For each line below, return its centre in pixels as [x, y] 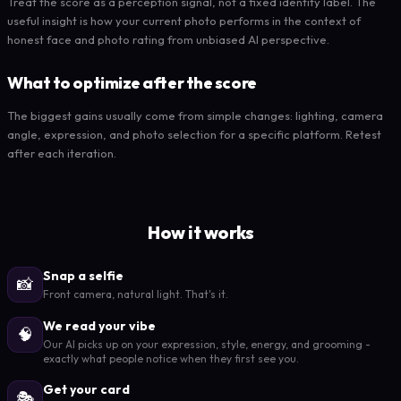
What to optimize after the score [132, 82]
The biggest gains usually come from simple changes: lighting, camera [195, 115]
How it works [200, 232]
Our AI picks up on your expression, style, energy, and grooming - [207, 344]
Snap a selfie [83, 275]
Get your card [86, 389]
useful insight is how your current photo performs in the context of [184, 20]
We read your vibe [99, 325]
